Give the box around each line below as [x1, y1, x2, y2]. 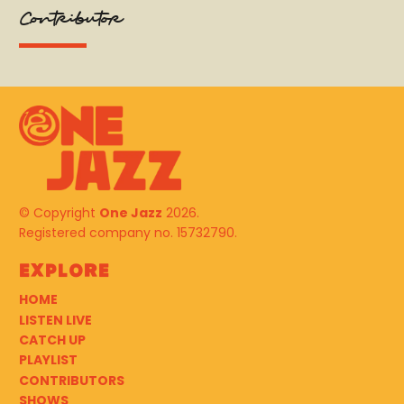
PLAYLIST [19, 351, 78, 370]
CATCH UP [19, 330, 86, 349]
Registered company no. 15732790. [19, 224, 237, 243]
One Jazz [99, 204, 162, 223]
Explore [19, 262, 109, 281]
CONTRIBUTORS [19, 371, 124, 390]
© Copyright [19, 204, 99, 223]
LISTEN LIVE [19, 310, 92, 329]
